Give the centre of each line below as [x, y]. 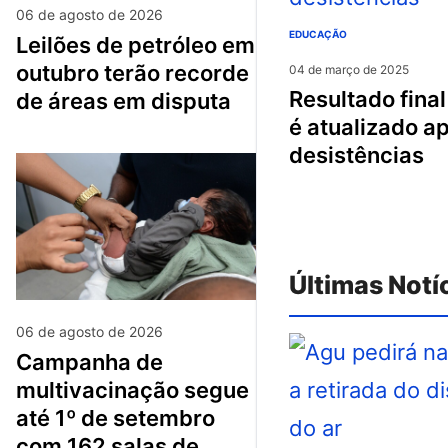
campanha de [24, 361]
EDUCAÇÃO [318, 33]
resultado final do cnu [296, 98]
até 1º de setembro [115, 417]
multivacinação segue [132, 389]
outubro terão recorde [132, 72]
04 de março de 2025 [349, 69]
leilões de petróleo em [22, 44]
